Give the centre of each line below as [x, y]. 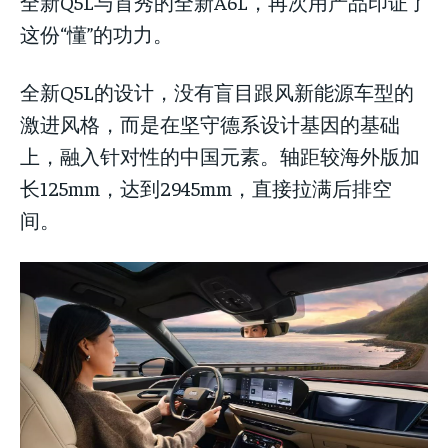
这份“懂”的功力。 [96, 34]
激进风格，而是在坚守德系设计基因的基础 [210, 124]
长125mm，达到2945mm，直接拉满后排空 [206, 188]
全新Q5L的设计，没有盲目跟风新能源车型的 [217, 92]
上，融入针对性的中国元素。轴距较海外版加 [220, 156]
